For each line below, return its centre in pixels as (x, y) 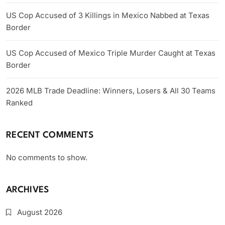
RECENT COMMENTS (50, 135)
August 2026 (40, 212)
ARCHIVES (28, 190)
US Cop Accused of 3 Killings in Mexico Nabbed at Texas (108, 15)
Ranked (19, 103)
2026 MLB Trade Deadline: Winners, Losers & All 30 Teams (111, 91)
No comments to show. (47, 157)
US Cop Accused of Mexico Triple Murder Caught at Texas (111, 53)
